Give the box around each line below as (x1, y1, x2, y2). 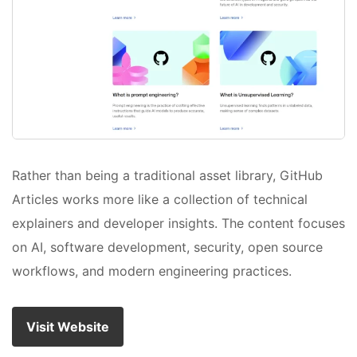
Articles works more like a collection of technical (12, 191, 308, 208)
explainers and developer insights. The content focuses (12, 215, 345, 232)
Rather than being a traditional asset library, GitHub (12, 167, 323, 184)
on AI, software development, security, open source (12, 239, 323, 256)
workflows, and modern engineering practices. (12, 263, 292, 280)
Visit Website (26, 319, 109, 335)
